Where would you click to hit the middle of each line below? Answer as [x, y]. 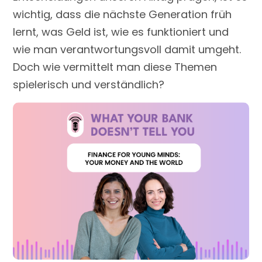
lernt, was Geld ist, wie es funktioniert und [121, 32]
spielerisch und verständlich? [89, 84]
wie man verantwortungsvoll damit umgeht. [127, 49]
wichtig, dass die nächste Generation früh [123, 14]
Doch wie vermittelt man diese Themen [115, 67]
